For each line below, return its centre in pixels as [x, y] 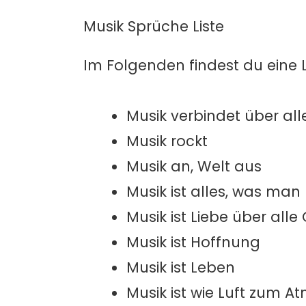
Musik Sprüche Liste [154, 27]
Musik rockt [167, 141]
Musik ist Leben [181, 267]
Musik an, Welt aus [194, 166]
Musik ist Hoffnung [193, 242]
